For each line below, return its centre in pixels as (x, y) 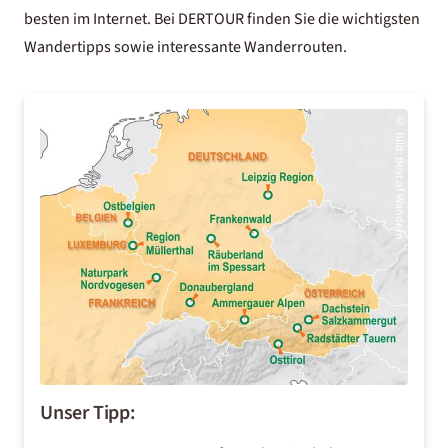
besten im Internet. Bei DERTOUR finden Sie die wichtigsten (222, 19)
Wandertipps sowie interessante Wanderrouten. (185, 47)
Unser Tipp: (88, 413)
